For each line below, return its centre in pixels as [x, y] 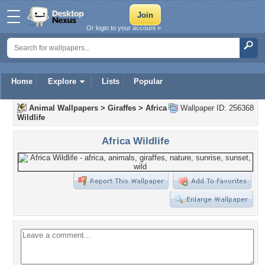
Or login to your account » [124, 28]
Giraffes [122, 108]
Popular [148, 81]
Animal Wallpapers [64, 108]
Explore [62, 81]
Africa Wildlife [135, 141]
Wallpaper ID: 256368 [216, 108]
